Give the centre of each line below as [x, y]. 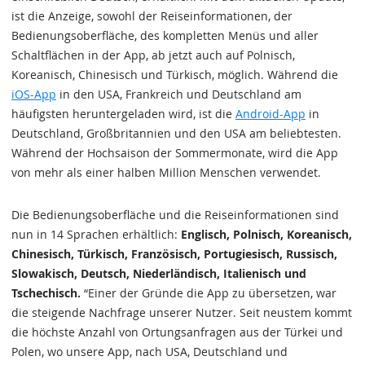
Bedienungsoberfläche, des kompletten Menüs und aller [165, 35]
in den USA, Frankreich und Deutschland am [179, 94]
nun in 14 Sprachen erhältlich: [95, 234]
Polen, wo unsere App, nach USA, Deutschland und [150, 352]
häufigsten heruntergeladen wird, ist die [123, 114]
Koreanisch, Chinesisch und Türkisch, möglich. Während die [175, 75]
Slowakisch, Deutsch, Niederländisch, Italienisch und [159, 273]
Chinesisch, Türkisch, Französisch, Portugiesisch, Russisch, [174, 254]
